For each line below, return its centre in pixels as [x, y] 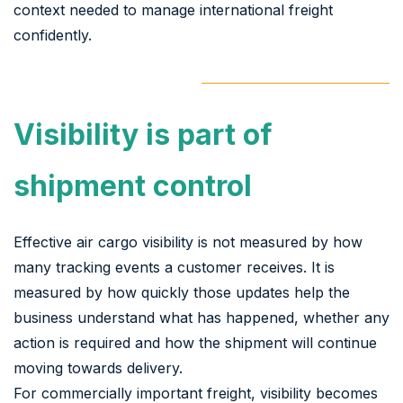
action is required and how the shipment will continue [195, 342]
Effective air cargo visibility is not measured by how [188, 242]
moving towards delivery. [98, 367]
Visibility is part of [143, 134]
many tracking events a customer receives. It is [174, 267]
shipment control [133, 185]
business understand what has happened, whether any [201, 317]
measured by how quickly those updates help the [182, 292]
